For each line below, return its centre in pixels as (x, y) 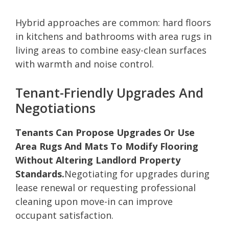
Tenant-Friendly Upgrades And (109, 92)
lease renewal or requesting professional (106, 187)
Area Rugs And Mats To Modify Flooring (107, 146)
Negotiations (55, 108)
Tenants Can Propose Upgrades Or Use (105, 132)
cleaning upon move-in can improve (94, 201)
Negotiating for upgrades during (137, 174)
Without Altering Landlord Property (98, 160)
